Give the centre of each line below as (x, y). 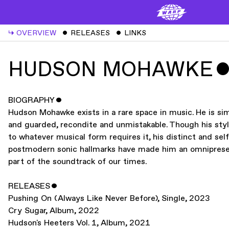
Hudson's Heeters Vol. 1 (52, 223)
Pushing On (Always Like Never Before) (83, 199)
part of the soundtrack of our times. (77, 162)
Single (173, 199)
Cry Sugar (27, 211)
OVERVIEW (36, 33)
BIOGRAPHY (32, 100)
